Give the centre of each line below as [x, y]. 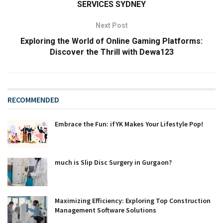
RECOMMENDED [33, 99]
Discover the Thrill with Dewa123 [111, 52]
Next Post [111, 25]
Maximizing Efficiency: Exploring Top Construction [133, 200]
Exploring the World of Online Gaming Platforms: [111, 41]
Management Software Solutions [106, 210]
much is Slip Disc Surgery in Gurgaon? [114, 162]
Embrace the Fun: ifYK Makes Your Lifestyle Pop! [129, 124]
